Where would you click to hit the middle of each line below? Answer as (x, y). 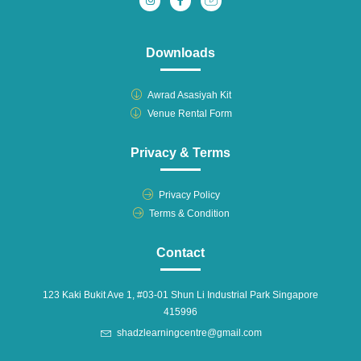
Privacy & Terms (180, 152)
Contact (180, 252)
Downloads (180, 52)
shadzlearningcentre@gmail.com (190, 332)
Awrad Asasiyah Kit (190, 95)
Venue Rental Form (189, 113)
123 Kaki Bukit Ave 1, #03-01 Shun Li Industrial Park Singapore (180, 295)
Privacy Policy (190, 195)
